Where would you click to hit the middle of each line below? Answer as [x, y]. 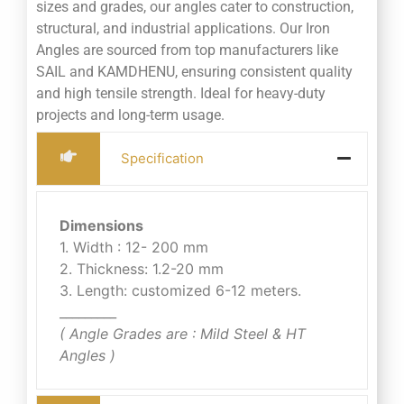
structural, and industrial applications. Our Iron [183, 28]
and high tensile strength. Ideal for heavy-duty [181, 93]
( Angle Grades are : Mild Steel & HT [183, 333]
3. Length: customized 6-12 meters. [180, 290]
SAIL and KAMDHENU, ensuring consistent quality [194, 71]
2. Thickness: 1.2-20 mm [142, 268]
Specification [162, 158]
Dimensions [101, 225]
